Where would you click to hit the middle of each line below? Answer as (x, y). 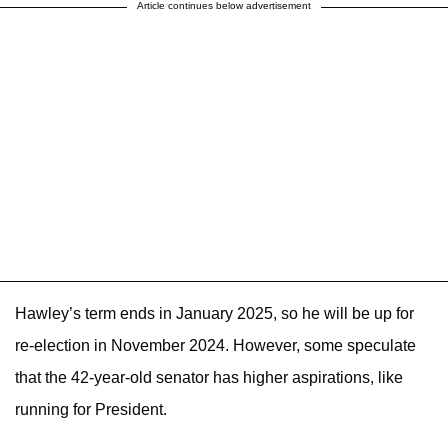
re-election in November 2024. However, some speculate (215, 345)
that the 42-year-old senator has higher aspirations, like (209, 377)
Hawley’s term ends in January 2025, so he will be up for (214, 313)
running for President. (91, 409)
